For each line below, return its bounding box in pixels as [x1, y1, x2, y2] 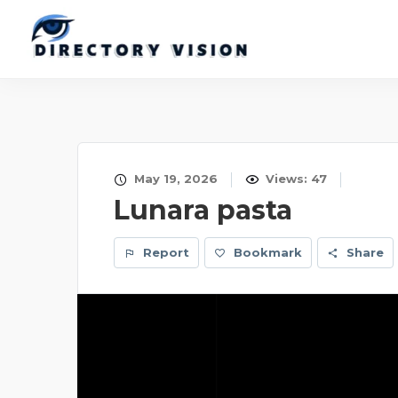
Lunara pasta [114, 194, 292, 227]
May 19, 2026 [131, 171, 218, 186]
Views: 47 [262, 171, 327, 186]
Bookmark [234, 245, 302, 259]
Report [139, 245, 189, 259]
